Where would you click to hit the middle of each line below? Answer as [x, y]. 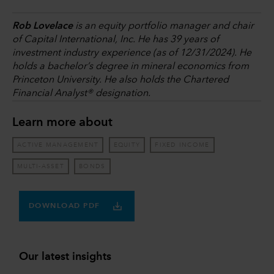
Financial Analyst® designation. [81, 93]
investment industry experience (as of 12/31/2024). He [132, 53]
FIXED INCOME [182, 145]
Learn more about [62, 123]
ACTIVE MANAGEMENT [58, 145]
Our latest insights [65, 257]
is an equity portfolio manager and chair [163, 26]
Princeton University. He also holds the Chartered [120, 80]
